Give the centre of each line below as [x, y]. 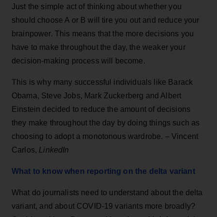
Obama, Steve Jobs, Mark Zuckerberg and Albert [97, 95]
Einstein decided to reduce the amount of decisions [101, 109]
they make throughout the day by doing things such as [106, 123]
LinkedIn [54, 150]
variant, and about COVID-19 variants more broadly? [104, 206]
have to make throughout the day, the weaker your [99, 47]
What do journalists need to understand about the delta [107, 192]
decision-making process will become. [78, 61]
